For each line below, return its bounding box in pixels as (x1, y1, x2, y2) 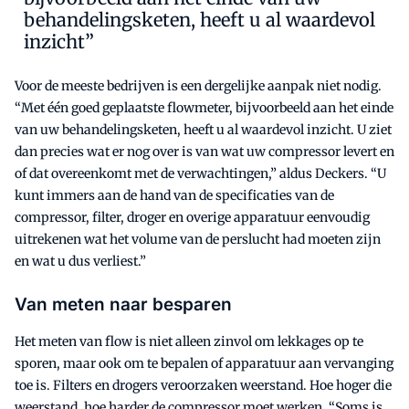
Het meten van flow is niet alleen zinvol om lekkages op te (15, 332, 363, 350)
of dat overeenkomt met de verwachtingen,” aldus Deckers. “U (15, 164, 386, 182)
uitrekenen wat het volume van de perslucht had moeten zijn (15, 230, 381, 247)
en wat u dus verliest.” (15, 252, 146, 269)
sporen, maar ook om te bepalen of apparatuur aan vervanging (15, 354, 393, 372)
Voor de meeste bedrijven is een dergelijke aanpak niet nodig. (15, 77, 382, 94)
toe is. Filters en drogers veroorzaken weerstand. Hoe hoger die (15, 376, 392, 393)
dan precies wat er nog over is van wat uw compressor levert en (15, 142, 394, 160)
